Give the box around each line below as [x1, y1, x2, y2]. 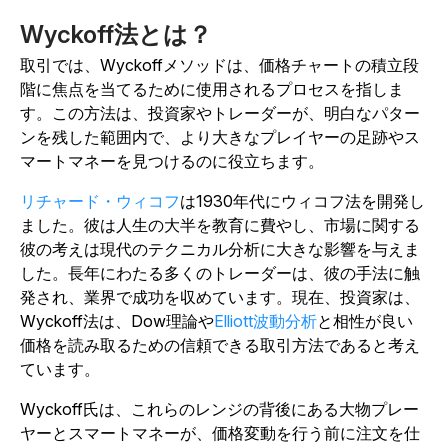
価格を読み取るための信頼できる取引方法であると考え [20, 335, 420, 355]
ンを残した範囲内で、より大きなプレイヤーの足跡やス [20, 127, 420, 147]
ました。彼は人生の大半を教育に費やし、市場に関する [20, 215, 420, 235]
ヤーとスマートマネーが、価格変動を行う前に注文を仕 [20, 423, 420, 443]
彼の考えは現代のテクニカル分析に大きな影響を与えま [20, 239, 420, 259]
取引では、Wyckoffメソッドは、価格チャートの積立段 [20, 55, 419, 75]
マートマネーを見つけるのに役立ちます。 [20, 151, 328, 171]
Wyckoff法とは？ [20, 20, 212, 49]
